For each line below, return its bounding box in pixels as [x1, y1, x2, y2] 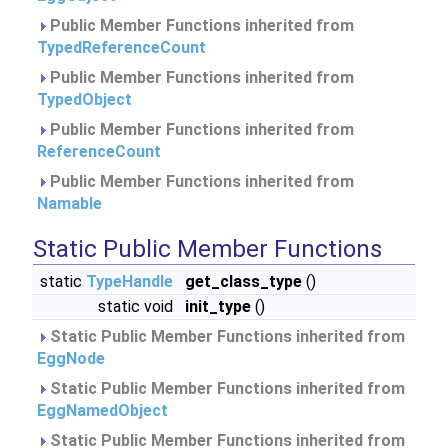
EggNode [37, 349, 105, 368]
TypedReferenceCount [37, 38, 206, 57]
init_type [185, 297, 251, 316]
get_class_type [185, 272, 302, 291]
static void [98, 297, 177, 316]
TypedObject [37, 90, 132, 109]
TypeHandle [86, 272, 173, 291]
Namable [37, 194, 102, 213]
